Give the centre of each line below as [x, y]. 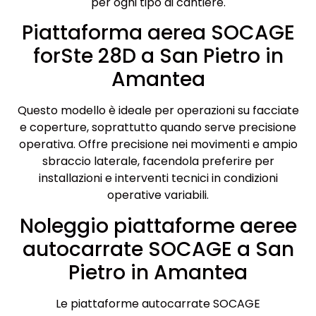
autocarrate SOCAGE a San [158, 249]
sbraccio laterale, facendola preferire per [158, 162]
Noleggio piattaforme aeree [158, 226]
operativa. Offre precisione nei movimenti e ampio [158, 145]
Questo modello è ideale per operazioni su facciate [158, 111]
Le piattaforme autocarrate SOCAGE [158, 303]
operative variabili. [158, 195]
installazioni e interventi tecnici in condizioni [158, 178]
